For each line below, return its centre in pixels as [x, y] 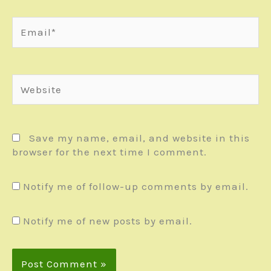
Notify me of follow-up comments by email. [136, 187]
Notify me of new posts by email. [108, 221]
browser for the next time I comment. [109, 152]
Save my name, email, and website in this [139, 138]
